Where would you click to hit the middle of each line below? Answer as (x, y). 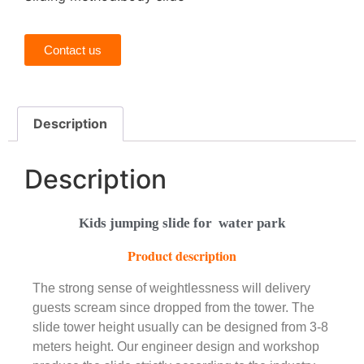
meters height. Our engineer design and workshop (176, 346)
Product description (182, 256)
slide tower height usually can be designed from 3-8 (180, 327)
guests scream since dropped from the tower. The (173, 307)
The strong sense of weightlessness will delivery (171, 288)
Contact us (73, 50)
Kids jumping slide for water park (182, 223)
